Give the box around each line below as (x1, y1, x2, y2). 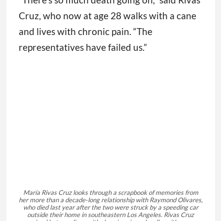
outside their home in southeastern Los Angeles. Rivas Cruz (27, 211, 194, 219)
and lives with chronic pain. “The (18, 26, 152, 37)
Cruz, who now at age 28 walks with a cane (18, 10, 196, 22)
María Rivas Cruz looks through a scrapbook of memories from (23, 188, 198, 197)
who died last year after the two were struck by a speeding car (23, 203, 198, 212)
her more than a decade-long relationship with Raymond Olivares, (18, 196, 203, 204)
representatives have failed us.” (18, 41, 147, 53)
